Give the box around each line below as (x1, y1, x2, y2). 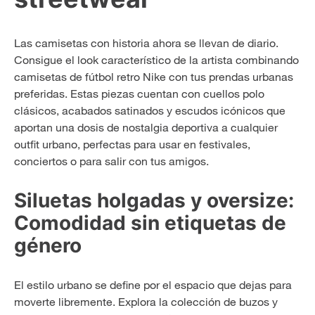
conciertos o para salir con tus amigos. (14, 153, 209, 168)
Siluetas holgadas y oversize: (14, 188, 294, 212)
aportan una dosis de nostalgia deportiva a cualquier (14, 120, 278, 134)
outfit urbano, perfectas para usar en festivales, (14, 136, 250, 151)
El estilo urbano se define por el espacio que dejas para (14, 277, 292, 292)
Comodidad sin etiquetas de (14, 210, 286, 235)
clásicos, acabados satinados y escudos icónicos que (14, 103, 285, 117)
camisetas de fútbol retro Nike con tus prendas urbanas (14, 69, 293, 84)
